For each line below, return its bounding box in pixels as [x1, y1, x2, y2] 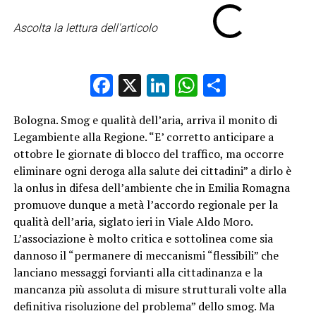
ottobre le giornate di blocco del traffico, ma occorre [13, 146, 284, 162]
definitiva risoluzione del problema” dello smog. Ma [13, 298, 274, 314]
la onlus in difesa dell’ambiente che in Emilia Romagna [13, 180, 290, 195]
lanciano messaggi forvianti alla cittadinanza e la [13, 265, 262, 280]
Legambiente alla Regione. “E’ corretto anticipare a [13, 129, 274, 145]
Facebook [112, 72, 207, 99]
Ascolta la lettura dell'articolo [13, 20, 157, 35]
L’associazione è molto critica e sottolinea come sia [13, 231, 273, 246]
